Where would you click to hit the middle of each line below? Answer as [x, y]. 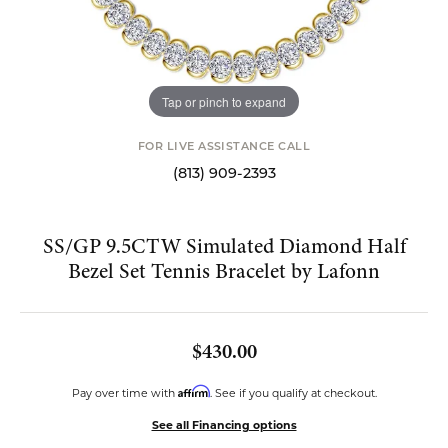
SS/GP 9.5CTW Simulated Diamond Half [224, 246]
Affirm [193, 391]
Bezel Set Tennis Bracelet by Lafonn [224, 271]
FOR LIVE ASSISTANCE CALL [224, 147]
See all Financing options [224, 426]
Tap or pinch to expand [224, 101]
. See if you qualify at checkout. [293, 394]
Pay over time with [124, 394]
